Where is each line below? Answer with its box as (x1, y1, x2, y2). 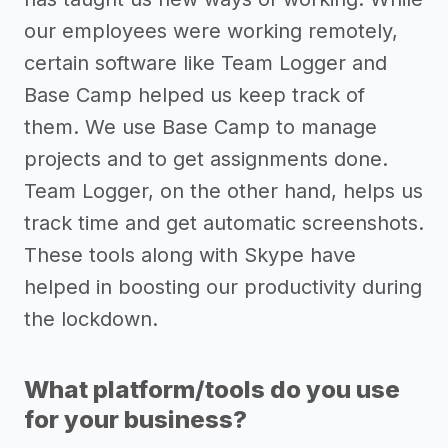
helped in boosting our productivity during (24, 275, 422, 300)
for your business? (24, 405, 247, 435)
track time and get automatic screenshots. (24, 211, 424, 236)
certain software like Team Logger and (24, 51, 387, 76)
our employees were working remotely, (24, 19, 398, 44)
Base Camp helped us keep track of (24, 83, 365, 108)
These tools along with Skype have (24, 243, 356, 268)
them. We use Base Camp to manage (24, 115, 377, 140)
